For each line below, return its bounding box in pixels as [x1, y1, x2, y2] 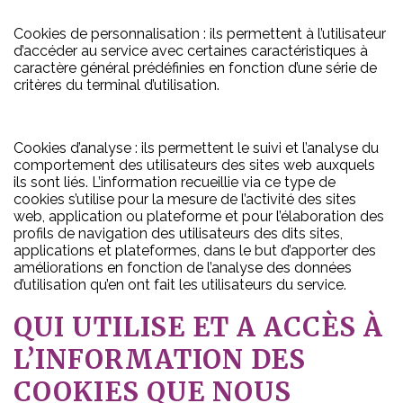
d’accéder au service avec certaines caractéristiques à [13, 42, 368, 59]
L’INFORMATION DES [13, 344, 306, 376]
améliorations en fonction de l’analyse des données [13, 259, 352, 276]
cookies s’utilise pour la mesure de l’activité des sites [13, 191, 356, 208]
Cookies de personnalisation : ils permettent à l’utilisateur [13, 25, 386, 42]
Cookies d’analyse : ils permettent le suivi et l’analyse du [13, 139, 379, 157]
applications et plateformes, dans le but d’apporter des [13, 242, 376, 259]
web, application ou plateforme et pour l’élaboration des [13, 208, 384, 225]
